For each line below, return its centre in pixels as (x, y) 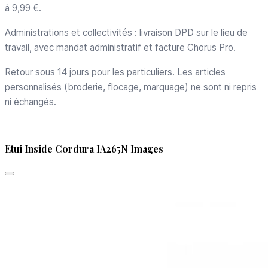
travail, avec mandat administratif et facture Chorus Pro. (120, 48)
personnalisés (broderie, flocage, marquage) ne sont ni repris (131, 87)
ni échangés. (31, 102)
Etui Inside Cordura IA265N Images (84, 149)
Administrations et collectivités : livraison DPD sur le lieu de (126, 33)
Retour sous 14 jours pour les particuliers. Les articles (115, 72)
